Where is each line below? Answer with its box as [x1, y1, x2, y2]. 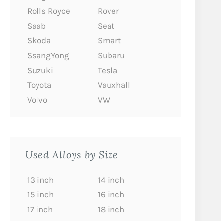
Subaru [97, 50, 125, 60]
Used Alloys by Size [25, 148, 118, 161]
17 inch [27, 204, 53, 214]
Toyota [27, 80, 51, 90]
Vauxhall [97, 80, 130, 90]
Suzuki [27, 65, 53, 75]
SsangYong [27, 50, 69, 60]
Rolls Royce [27, 6, 70, 16]
